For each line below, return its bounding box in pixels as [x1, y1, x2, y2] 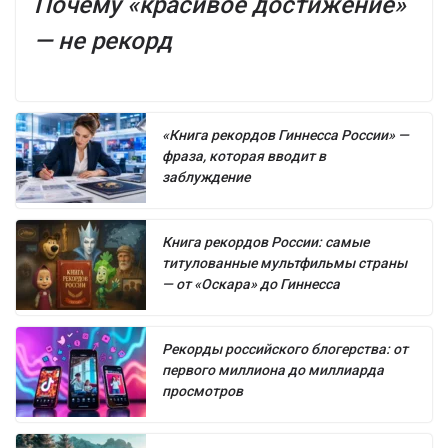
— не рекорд [34, 26, 172, 55]
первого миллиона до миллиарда [162, 361, 384, 378]
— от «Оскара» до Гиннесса [162, 275, 340, 292]
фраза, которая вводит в [162, 147, 326, 164]
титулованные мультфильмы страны [162, 254, 407, 271]
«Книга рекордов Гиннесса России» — [162, 126, 409, 143]
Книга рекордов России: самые [162, 233, 369, 250]
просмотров [162, 382, 243, 399]
